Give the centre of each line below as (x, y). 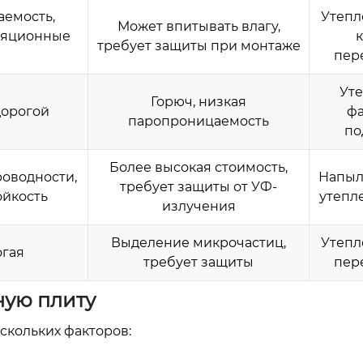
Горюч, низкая (199, 102)
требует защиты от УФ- (199, 187)
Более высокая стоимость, (199, 167)
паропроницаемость (199, 121)
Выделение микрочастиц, (199, 243)
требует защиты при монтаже (199, 46)
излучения (199, 206)
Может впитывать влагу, (199, 26)
